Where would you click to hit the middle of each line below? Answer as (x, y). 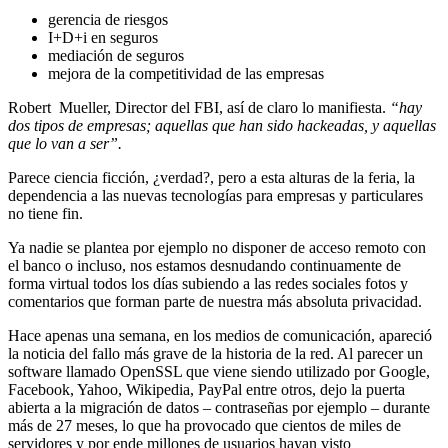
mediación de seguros (116, 56)
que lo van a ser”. (65, 144)
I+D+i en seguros (103, 38)
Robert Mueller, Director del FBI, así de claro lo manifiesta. (199, 108)
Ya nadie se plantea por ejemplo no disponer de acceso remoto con (217, 248)
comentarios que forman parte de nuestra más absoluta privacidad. (215, 302)
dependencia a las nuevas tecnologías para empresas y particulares (215, 196)
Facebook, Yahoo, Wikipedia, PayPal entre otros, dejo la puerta (206, 390)
